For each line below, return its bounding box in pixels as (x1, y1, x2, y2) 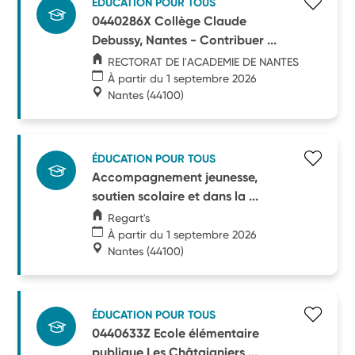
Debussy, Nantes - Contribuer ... (92, 32, 277, 48)
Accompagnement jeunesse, (92, 169, 258, 185)
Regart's (108, 211, 151, 224)
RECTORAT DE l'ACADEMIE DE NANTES (108, 55, 300, 68)
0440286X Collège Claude (92, 13, 247, 29)
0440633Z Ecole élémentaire (92, 325, 260, 341)
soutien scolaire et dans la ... (92, 188, 259, 204)
